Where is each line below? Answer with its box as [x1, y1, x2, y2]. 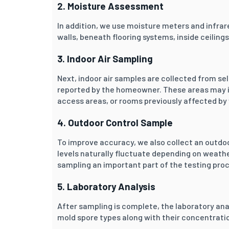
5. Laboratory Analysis [57, 180, 155, 192]
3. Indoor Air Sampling [57, 52, 153, 64]
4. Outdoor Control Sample [57, 116, 173, 128]
